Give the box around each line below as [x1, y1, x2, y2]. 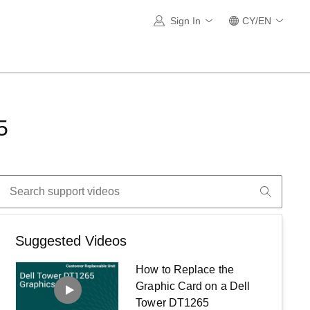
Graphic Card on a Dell [136, 280, 250, 292]
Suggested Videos [15, 232, 127, 248]
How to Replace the [136, 263, 234, 275]
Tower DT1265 [136, 296, 210, 309]
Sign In [170, 15, 201, 26]
